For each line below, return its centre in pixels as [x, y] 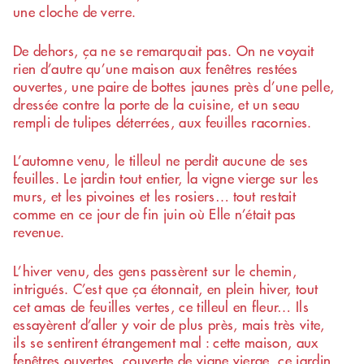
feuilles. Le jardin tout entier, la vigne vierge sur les [166, 178]
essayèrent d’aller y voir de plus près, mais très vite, [169, 324]
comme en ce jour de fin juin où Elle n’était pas [155, 214]
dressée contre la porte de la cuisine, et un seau [157, 104]
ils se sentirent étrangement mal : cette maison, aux [166, 342]
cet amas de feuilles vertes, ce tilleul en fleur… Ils [161, 306]
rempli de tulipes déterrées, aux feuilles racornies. [162, 121]
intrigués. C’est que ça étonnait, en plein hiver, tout [166, 288]
